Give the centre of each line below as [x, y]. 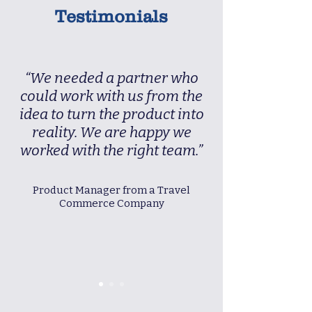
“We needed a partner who [111, 78]
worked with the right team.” [111, 150]
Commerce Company [111, 203]
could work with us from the [111, 96]
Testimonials [111, 16]
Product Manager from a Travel [111, 190]
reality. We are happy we [111, 132]
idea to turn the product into [111, 114]
